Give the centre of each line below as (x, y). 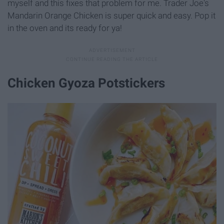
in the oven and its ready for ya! (65, 28)
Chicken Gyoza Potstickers (86, 83)
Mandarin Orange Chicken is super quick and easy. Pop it (111, 15)
